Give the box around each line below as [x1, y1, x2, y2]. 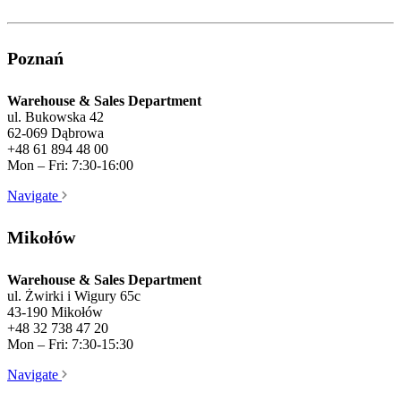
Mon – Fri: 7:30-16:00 [7, 157, 133, 173]
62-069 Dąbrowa [7, 124, 104, 141]
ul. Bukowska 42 [7, 108, 104, 124]
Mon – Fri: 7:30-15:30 [7, 336, 133, 352]
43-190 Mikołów [7, 303, 103, 320]
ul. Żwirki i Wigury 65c [7, 287, 141, 303]
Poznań [7, 47, 64, 68]
